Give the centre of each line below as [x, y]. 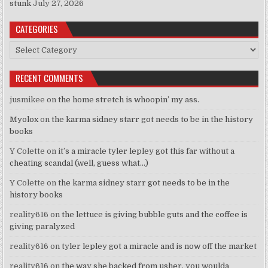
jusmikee [28, 99]
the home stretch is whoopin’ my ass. [129, 99]
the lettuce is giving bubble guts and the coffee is [155, 214]
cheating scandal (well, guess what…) [79, 163]
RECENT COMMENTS [50, 77]
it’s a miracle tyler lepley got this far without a [147, 151]
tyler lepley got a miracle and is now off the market [159, 246]
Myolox [24, 119]
